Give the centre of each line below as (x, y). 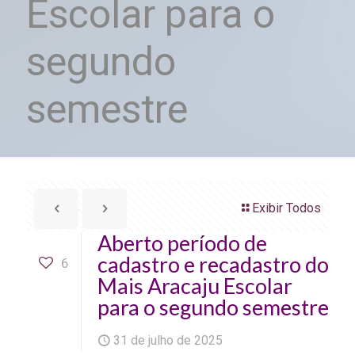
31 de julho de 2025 (168, 340)
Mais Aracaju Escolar (195, 286)
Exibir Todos (286, 208)
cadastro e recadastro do (213, 264)
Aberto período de (182, 243)
